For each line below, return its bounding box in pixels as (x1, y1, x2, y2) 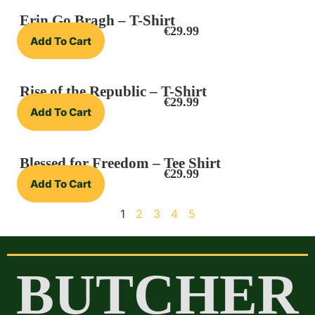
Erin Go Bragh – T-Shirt (20, 11, 175, 29)
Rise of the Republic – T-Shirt (20, 83, 207, 101)
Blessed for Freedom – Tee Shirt (20, 155, 221, 172)
